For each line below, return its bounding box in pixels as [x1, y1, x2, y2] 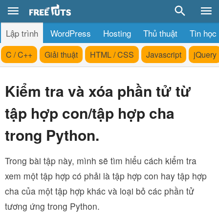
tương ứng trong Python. [5, 200, 100, 212]
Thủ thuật [143, 27, 177, 39]
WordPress [50, 27, 91, 39]
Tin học [190, 27, 217, 39]
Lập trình [6, 27, 38, 39]
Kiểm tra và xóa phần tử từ [5, 80, 191, 101]
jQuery [194, 49, 217, 60]
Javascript [146, 49, 181, 60]
